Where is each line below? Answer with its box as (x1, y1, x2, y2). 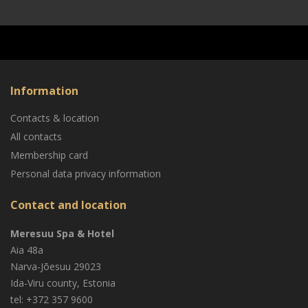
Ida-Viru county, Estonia (10, 276, 115, 289)
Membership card (10, 148, 88, 162)
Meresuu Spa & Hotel (10, 227, 114, 240)
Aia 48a (10, 243, 43, 256)
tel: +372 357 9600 (10, 293, 93, 306)
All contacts (10, 130, 62, 143)
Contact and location (10, 197, 126, 212)
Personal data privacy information (10, 167, 161, 180)
